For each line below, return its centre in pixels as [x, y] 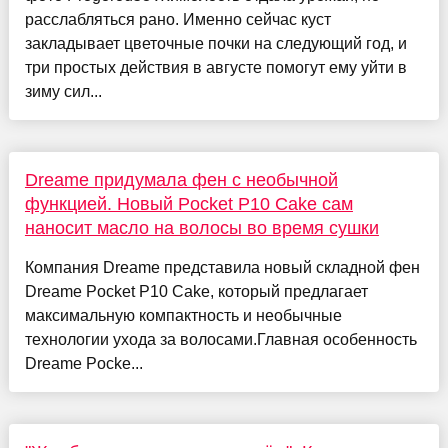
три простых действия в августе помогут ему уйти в [215, 67]
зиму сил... [63, 91]
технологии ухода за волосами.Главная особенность [220, 339]
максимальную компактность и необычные [183, 315]
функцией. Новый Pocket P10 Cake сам [188, 203]
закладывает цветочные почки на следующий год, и [215, 43]
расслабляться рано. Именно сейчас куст [177, 19]
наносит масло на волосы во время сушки [201, 227]
